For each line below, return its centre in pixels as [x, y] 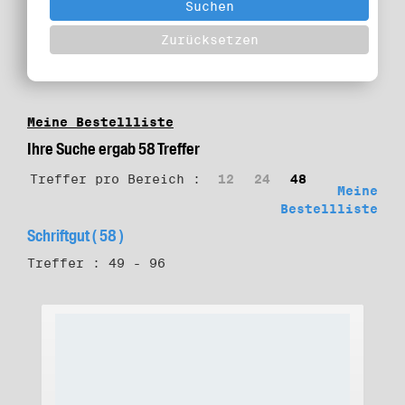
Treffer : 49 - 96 [96, 263]
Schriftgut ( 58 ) [75, 236]
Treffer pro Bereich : [115, 179]
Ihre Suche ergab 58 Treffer [113, 149]
